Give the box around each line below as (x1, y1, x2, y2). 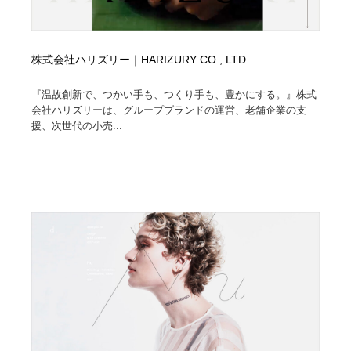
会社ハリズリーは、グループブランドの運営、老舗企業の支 (31, 103, 307, 116)
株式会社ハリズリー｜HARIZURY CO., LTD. (31, 53, 250, 66)
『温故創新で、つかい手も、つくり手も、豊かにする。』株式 (31, 88, 317, 100)
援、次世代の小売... (31, 119, 123, 132)
